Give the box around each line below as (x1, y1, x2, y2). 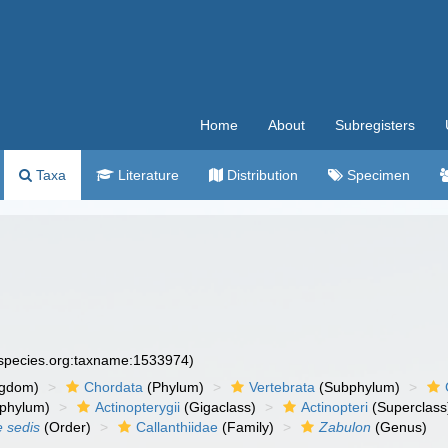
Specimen (343, 167, 410, 183)
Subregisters (335, 117, 415, 133)
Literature (114, 167, 179, 183)
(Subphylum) (315, 379, 401, 395)
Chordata (84, 379, 144, 395)
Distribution (223, 167, 298, 183)
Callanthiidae (136, 419, 219, 435)
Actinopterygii (95, 399, 181, 415)
